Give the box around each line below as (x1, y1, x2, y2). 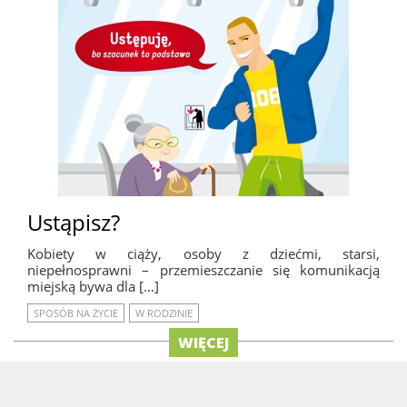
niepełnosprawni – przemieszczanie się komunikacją (27, 261, 380, 280)
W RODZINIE (135, 306, 193, 321)
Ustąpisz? (27, 206, 120, 237)
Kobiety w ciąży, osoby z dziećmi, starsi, (27, 244, 380, 263)
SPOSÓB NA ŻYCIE (34, 306, 118, 321)
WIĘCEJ (178, 333, 229, 353)
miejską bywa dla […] (27, 277, 159, 296)
